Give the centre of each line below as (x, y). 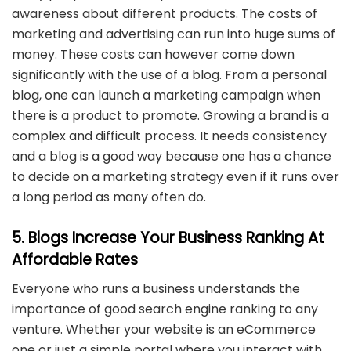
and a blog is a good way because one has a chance (172, 156)
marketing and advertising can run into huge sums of (174, 34)
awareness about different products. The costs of (165, 13)
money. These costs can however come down (153, 54)
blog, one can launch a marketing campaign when (166, 95)
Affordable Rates (75, 260)
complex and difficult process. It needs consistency (169, 136)
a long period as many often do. (109, 197)
